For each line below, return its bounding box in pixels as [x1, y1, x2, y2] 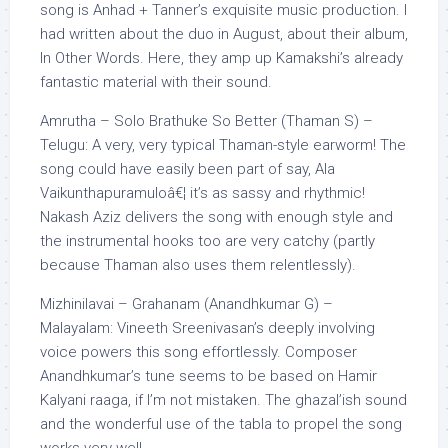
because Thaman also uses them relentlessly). [40, 256, 356, 274]
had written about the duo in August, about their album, [40, 25, 408, 43]
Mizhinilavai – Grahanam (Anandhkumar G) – [40, 295, 333, 313]
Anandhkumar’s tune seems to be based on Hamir [40, 367, 377, 385]
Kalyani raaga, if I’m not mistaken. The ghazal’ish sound [40, 391, 407, 409]
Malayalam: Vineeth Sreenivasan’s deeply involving [40, 319, 375, 337]
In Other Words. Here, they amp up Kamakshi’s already [40, 49, 403, 67]
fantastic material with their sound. [40, 73, 272, 91]
